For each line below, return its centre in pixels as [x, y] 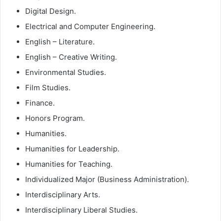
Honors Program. [55, 118]
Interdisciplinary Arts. [63, 195]
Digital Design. [51, 11]
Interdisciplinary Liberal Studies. [81, 210]
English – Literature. [60, 42]
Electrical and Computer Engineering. [90, 27]
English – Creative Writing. [71, 57]
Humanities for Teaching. [69, 164]
